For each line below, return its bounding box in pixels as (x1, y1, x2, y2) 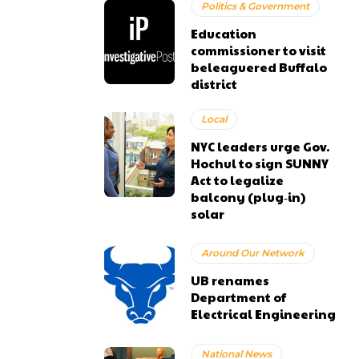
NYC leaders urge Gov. (191, 138, 330, 155)
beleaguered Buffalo (191, 58, 328, 75)
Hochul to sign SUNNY (191, 155, 329, 171)
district (191, 75, 238, 92)
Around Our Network (201, 247, 305, 260)
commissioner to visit (191, 42, 327, 58)
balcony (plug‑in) (191, 188, 306, 205)
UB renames (191, 272, 270, 289)
